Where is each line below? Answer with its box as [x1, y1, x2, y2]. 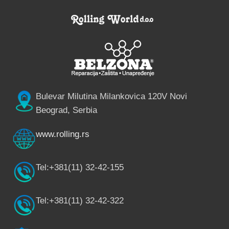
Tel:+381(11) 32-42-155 [36, 162, 124, 172]
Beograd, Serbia [36, 105, 97, 115]
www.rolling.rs [36, 129, 89, 139]
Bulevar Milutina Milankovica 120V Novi [36, 91, 187, 101]
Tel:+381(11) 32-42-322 [36, 195, 124, 205]
